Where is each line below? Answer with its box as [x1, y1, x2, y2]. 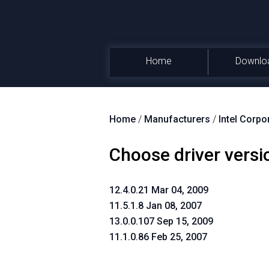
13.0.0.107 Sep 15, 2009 [109, 216, 213, 227]
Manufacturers [144, 113, 210, 125]
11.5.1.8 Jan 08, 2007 [109, 200, 202, 211]
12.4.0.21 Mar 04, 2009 [109, 184, 208, 196]
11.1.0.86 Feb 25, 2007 [109, 231, 207, 243]
